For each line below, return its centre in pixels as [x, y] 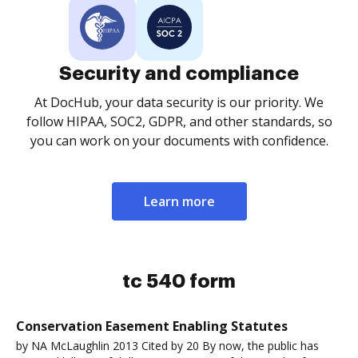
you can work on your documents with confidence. [179, 141]
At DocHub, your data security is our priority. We [179, 102]
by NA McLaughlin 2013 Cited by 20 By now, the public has [167, 346]
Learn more [179, 201]
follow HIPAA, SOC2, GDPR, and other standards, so [179, 121]
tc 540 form [179, 281]
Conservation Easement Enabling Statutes [152, 326]
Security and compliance [179, 74]
